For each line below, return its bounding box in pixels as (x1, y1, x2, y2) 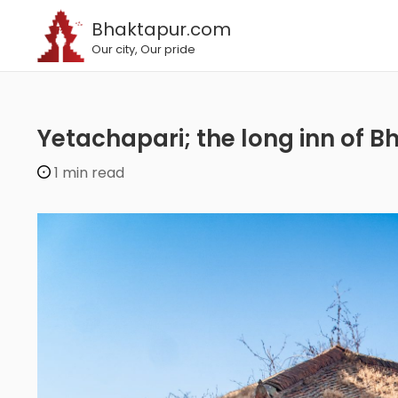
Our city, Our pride (101, 41, 195, 59)
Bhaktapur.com (103, 17, 231, 43)
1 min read (54, 163, 124, 183)
